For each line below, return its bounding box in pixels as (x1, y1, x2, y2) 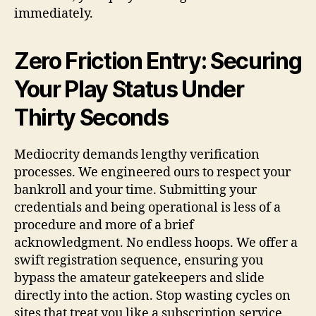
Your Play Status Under (14, 75, 244, 103)
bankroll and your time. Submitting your (14, 181, 257, 198)
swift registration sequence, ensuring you (14, 252, 263, 269)
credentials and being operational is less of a (14, 199, 281, 216)
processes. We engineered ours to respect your (14, 164, 291, 181)
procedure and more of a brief (14, 217, 194, 233)
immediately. (14, 5, 93, 22)
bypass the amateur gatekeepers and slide (14, 269, 265, 286)
